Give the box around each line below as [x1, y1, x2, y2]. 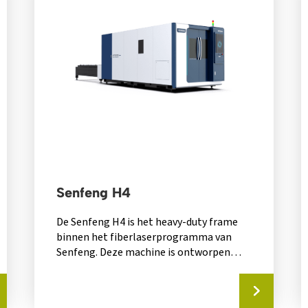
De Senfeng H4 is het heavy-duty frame [56, 214, 238, 230]
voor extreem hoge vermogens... [56, 259, 207, 275]
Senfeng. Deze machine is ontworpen [56, 244, 230, 260]
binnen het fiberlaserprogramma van [56, 229, 232, 245]
